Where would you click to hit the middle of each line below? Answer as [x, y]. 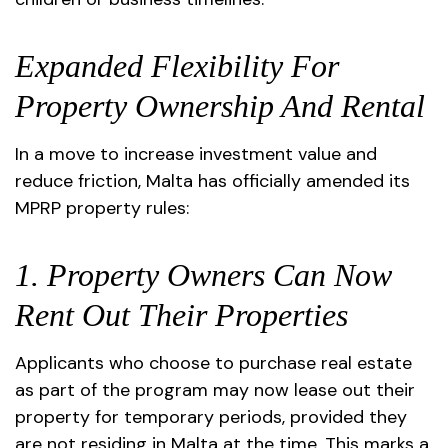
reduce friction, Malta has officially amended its [212, 181]
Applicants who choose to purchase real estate [213, 363]
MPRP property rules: [102, 208]
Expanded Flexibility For [177, 66]
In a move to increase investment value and [196, 154]
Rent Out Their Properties [181, 315]
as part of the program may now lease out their [215, 390]
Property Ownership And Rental [220, 106]
